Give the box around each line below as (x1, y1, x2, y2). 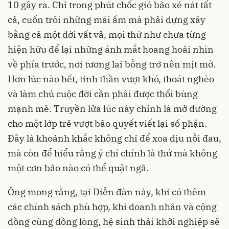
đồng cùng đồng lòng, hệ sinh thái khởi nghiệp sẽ (8, 216, 220, 228)
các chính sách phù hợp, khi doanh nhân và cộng (8, 201, 217, 213)
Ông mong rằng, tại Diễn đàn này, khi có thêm (8, 186, 206, 198)
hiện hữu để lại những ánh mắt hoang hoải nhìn (8, 43, 214, 56)
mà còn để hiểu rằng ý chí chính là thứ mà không (8, 147, 217, 159)
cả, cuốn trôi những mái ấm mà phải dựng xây (8, 14, 205, 26)
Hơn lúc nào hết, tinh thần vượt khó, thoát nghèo (8, 73, 214, 85)
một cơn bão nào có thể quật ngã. (8, 162, 149, 174)
